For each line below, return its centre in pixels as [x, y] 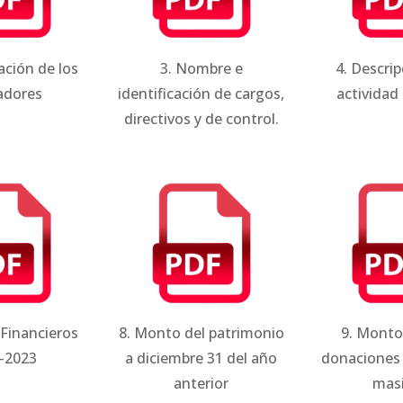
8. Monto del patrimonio [201, 333]
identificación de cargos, [201, 93]
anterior [201, 384]
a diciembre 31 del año [201, 358]
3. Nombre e [201, 68]
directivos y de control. [201, 118]
